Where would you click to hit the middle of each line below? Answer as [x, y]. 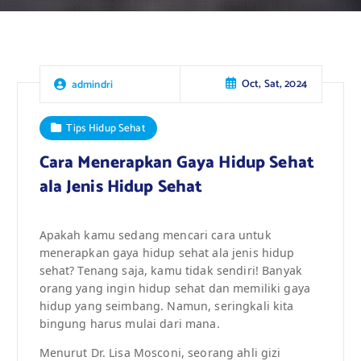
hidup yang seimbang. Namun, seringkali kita [166, 305]
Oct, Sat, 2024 [274, 84]
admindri [92, 84]
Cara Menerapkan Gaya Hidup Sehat [177, 162]
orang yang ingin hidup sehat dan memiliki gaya [174, 288]
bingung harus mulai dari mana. [129, 323]
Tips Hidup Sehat [106, 128]
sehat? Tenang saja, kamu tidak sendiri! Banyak [170, 270]
